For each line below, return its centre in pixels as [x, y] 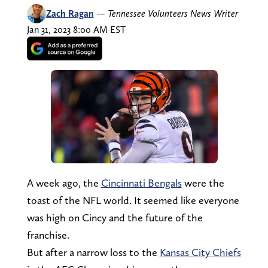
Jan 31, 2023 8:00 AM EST [76, 29]
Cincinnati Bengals [141, 182]
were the [203, 182]
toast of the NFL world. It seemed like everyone [133, 200]
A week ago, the [64, 182]
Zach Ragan [70, 13]
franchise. [48, 234]
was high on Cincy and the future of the [115, 217]
